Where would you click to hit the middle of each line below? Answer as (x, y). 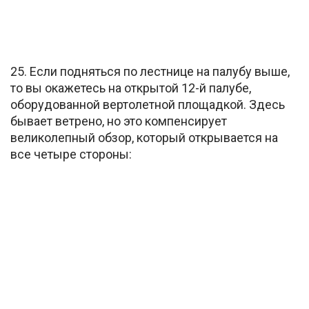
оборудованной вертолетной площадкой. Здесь (148, 104)
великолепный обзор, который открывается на (144, 137)
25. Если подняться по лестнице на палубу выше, (150, 71)
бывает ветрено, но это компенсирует (119, 121)
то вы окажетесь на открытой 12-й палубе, (131, 88)
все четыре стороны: (71, 154)
